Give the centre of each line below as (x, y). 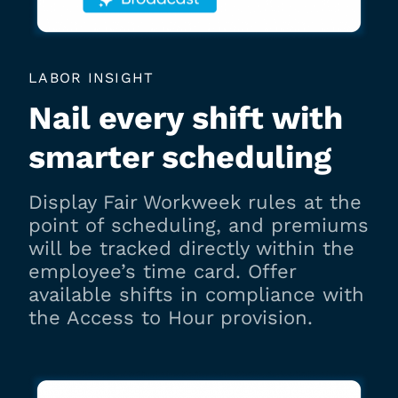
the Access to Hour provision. (171, 318)
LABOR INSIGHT (92, 78)
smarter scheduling (180, 158)
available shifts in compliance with (196, 295)
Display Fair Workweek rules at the (195, 203)
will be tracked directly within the (191, 249)
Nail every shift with (186, 119)
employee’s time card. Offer (162, 272)
